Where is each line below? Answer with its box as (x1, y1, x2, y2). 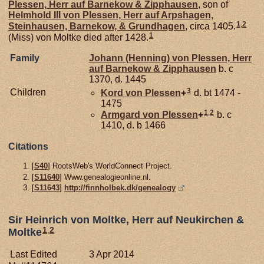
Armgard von (101, 110, 162, 120)
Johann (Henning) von (89, 53, 192, 64)
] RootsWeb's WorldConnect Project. (48, 161, 172, 171)
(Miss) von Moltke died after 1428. (8, 32, 148, 42)
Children (10, 87, 46, 98)
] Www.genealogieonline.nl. (60, 172, 151, 181)
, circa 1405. (185, 21, 236, 31)
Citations (8, 141, 48, 152)
